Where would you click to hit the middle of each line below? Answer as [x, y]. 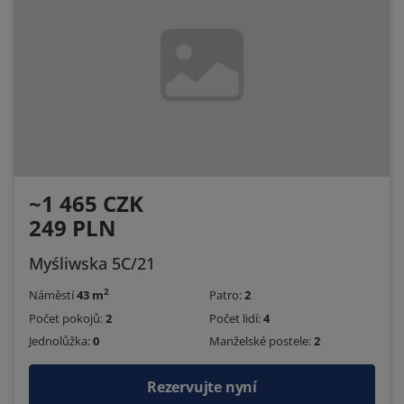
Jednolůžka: [61, 340]
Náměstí [53, 295]
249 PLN [73, 228]
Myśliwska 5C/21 [92, 264]
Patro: [227, 295]
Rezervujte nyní [202, 386]
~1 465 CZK [86, 204]
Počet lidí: [236, 318]
